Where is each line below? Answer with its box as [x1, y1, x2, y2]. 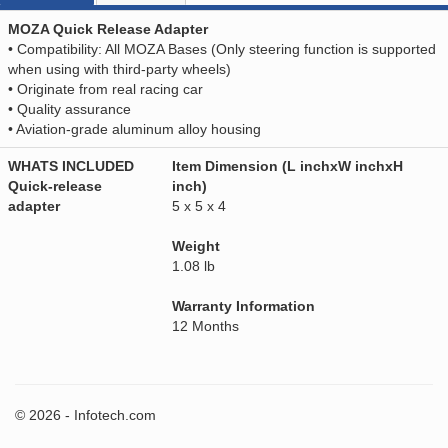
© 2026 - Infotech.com [15, 407, 156, 424]
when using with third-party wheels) [8, 61, 231, 78]
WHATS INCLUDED [8, 158, 134, 175]
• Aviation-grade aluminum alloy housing [8, 121, 261, 138]
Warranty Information [172, 298, 315, 315]
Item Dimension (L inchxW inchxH [172, 158, 403, 175]
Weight [172, 238, 220, 255]
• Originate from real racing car [8, 81, 203, 98]
